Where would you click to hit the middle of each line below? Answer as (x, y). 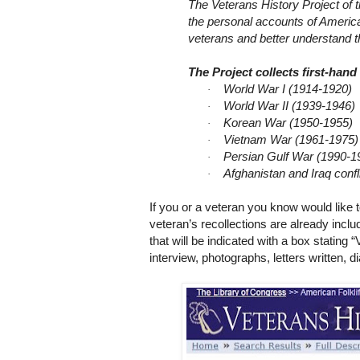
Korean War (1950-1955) (288, 123)
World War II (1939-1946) (289, 106)
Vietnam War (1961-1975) (291, 140)
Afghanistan (254, 174)
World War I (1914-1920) (288, 89)
